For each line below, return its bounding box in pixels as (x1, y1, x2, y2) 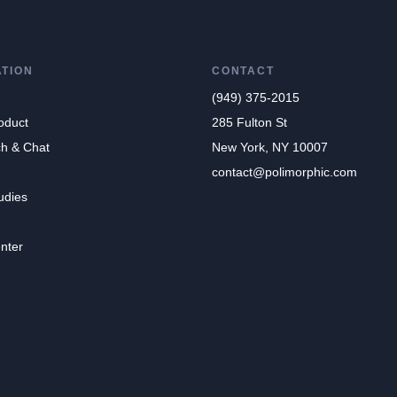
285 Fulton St (212, 115, 287, 130)
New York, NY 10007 (212, 140, 328, 155)
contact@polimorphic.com (212, 165, 357, 180)
